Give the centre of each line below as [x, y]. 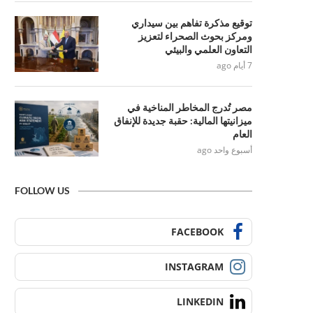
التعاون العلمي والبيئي [209, 49]
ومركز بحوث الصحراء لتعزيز [195, 36]
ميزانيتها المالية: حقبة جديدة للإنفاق [183, 121]
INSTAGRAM [194, 267]
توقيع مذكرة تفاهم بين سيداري [192, 23]
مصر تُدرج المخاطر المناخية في [190, 107]
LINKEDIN [200, 301]
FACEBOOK [197, 232]
